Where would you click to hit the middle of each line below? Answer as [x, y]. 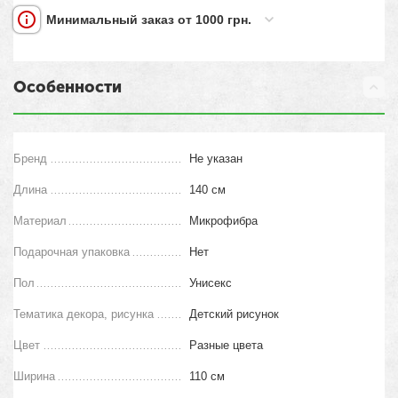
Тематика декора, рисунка [84, 314]
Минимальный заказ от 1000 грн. [149, 20]
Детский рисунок [235, 314]
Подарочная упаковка [72, 252]
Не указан [216, 159]
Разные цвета [227, 345]
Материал [40, 221]
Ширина [35, 376]
